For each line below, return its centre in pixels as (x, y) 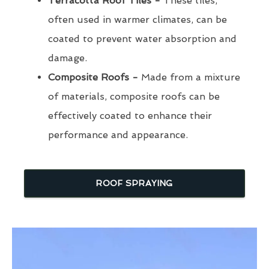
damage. (68, 58)
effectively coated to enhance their (130, 116)
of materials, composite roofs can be (134, 97)
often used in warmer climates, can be (138, 20)
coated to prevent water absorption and (142, 39)
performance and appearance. (118, 135)
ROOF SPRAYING (134, 183)
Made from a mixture (189, 77)
